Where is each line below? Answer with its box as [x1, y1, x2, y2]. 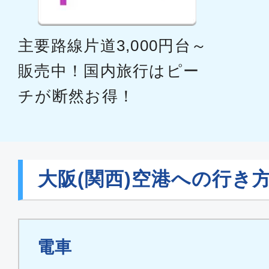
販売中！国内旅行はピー [18, 61, 200, 80]
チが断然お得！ [18, 86, 135, 105]
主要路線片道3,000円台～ [18, 36, 208, 55]
